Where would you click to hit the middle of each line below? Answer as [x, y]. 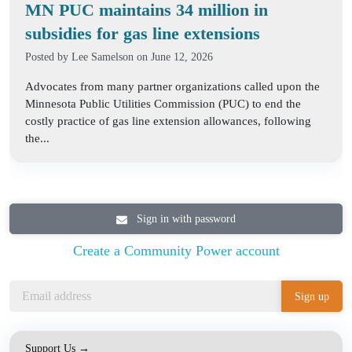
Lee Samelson [103, 57]
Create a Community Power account [176, 251]
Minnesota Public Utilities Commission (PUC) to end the [163, 104]
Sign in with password [185, 219]
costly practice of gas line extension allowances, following [168, 121]
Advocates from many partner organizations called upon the [172, 86]
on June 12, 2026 [173, 57]
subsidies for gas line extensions [143, 33]
